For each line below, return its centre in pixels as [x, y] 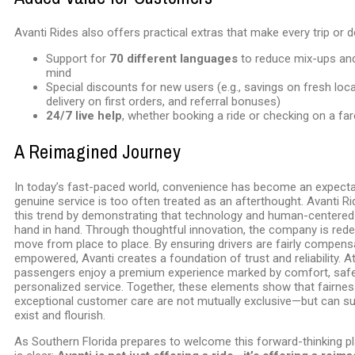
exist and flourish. [60, 315]
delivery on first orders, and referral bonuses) [163, 101]
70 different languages [174, 58]
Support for [78, 58]
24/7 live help [84, 115]
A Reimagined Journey [97, 151]
